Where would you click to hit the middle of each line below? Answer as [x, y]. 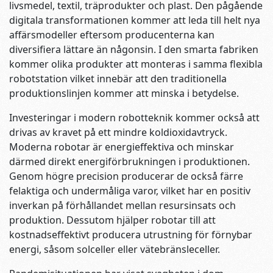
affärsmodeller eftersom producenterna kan [112, 35]
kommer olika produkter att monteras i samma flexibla [136, 64]
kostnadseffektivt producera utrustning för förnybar [131, 235]
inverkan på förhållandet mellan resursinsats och [122, 206]
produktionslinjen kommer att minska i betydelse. [124, 94]
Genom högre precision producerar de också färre [126, 176]
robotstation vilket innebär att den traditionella [118, 79]
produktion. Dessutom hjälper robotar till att [112, 220]
